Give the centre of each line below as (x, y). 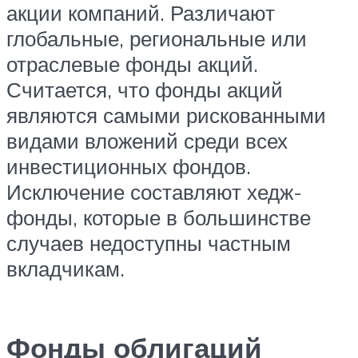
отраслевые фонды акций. (132, 64)
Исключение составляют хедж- (154, 192)
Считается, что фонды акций (145, 90)
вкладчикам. (66, 269)
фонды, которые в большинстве (159, 218)
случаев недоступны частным (149, 243)
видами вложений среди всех (147, 141)
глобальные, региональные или (157, 39)
